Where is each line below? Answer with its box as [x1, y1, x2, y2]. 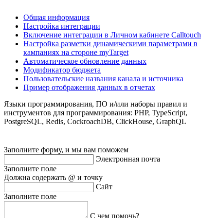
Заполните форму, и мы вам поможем [4, 145, 128, 154]
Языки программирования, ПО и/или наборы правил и [4, 100, 187, 109]
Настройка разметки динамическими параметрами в [23, 39, 198, 48]
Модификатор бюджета [23, 66, 101, 74]
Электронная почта [96, 155, 160, 163]
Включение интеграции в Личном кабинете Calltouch [23, 31, 201, 39]
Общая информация [23, 13, 90, 22]
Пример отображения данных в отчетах [23, 83, 155, 92]
